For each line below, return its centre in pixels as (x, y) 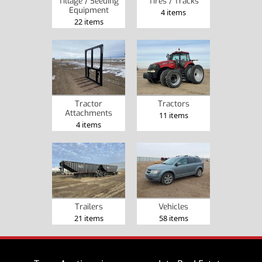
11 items (173, 116)
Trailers (89, 206)
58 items (173, 218)
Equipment (89, 10)
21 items (89, 218)
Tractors (173, 104)
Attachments (89, 113)
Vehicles (173, 206)
